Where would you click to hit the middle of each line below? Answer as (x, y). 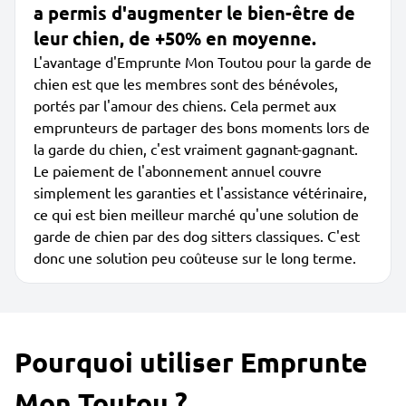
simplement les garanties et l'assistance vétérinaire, (200, 192)
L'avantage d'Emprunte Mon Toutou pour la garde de (203, 62)
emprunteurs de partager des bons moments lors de (202, 127)
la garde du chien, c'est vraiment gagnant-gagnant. (196, 149)
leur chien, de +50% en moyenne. (175, 38)
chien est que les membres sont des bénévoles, (186, 83)
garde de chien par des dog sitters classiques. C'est (197, 236)
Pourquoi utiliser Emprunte (191, 362)
